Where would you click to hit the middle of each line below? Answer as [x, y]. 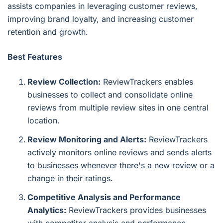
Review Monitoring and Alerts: [87, 139]
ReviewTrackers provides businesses [136, 210]
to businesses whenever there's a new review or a [121, 165]
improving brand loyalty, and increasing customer [101, 19]
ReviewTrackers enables [147, 81]
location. [44, 120]
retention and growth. [48, 32]
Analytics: [47, 210]
